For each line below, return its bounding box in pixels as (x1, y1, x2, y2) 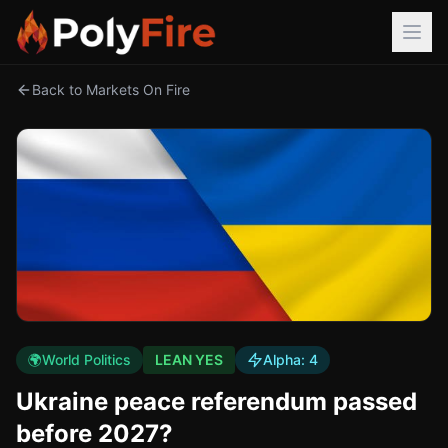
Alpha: (263, 351, 309, 368)
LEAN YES (155, 351, 223, 368)
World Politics (42, 351, 131, 368)
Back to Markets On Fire (32, 81, 190, 98)
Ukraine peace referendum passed (16, 387, 417, 416)
